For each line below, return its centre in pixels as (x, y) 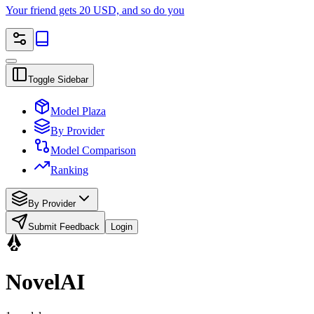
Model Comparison (93, 151)
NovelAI (45, 281)
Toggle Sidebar (58, 80)
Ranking (69, 170)
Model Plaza (78, 111)
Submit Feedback (64, 227)
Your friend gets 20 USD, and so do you (95, 11)
